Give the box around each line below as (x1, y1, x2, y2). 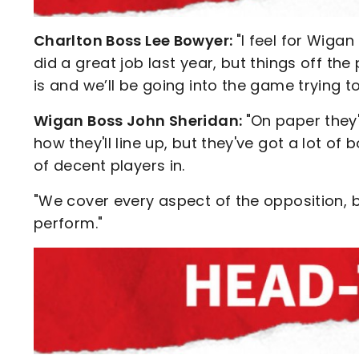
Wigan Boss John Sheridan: (34, 110, 246, 131)
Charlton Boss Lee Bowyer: (34, 30, 236, 50)
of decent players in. (34, 155, 185, 175)
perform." (34, 212, 103, 233)
